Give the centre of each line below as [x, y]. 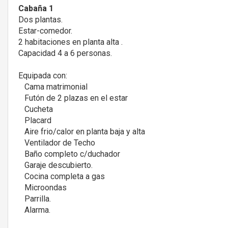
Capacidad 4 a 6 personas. [65, 53]
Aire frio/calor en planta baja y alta [82, 131]
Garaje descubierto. [55, 165]
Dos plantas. [40, 19]
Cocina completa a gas [62, 176]
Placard [35, 120]
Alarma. [34, 210]
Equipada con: [43, 75]
